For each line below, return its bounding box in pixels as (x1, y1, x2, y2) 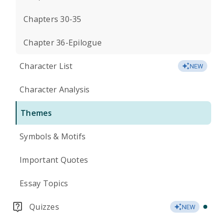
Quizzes (29, 201, 59, 212)
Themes (21, 108, 52, 118)
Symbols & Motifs (20, 131, 86, 142)
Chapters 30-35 (23, 14, 82, 24)
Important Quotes (20, 154, 88, 165)
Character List (20, 61, 73, 71)
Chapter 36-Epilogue (23, 37, 102, 48)
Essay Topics (20, 178, 68, 189)
